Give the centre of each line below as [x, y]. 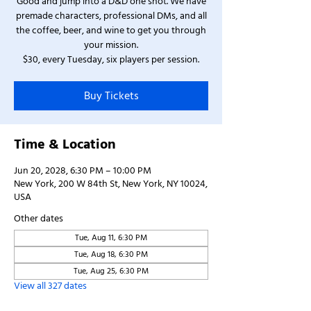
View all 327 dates [50, 286]
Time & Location [65, 144]
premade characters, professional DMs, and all [111, 16]
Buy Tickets [111, 96]
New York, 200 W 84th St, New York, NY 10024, [111, 184]
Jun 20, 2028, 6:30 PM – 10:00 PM [83, 171]
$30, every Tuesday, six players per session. [111, 60]
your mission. [111, 45]
